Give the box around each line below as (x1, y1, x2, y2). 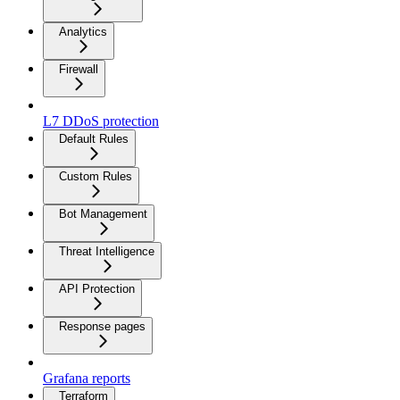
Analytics (59, 25, 107, 39)
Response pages (59, 320, 146, 334)
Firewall (59, 62, 98, 77)
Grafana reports (43, 371, 130, 387)
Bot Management (59, 207, 147, 221)
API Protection (59, 282, 135, 296)
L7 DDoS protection (43, 113, 159, 129)
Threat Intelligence (59, 245, 154, 259)
